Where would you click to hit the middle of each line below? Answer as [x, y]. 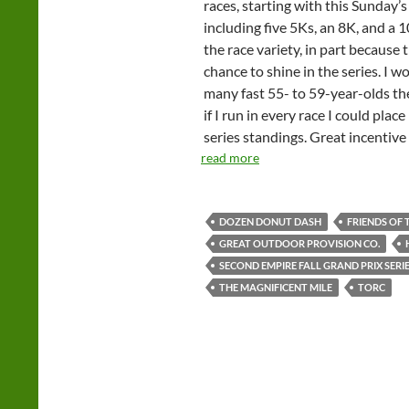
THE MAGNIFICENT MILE [276, 287]
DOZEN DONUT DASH [270, 221]
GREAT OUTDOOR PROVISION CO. [299, 243]
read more [230, 157]
